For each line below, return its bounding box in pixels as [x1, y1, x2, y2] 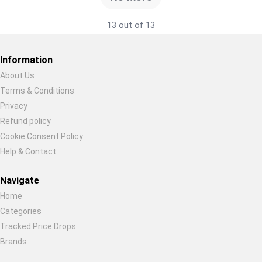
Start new [116, 91, 161, 103]
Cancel [180, 91, 211, 103]
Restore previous [20, 91, 96, 103]
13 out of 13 [106, 20, 155, 30]
